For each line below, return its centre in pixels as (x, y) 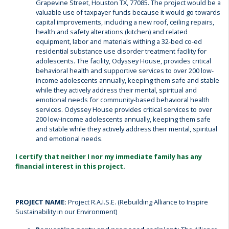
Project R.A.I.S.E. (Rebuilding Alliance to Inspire (138, 202)
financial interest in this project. (70, 166)
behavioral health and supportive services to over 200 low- (125, 71)
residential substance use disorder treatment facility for (121, 51)
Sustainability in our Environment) (67, 212)
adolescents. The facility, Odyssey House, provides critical (123, 61)
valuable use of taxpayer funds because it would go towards (128, 12)
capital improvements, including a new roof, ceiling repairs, (125, 22)
